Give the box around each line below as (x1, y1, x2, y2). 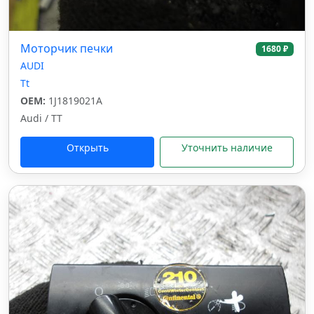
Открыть (66, 141, 109, 154)
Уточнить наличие (181, 141, 273, 154)
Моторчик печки (20, 41, 113, 56)
